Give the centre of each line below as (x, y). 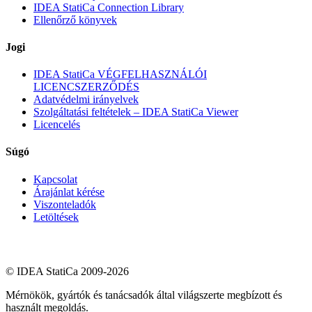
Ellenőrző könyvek (75, 19)
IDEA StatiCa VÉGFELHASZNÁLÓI (120, 75)
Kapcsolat (55, 179)
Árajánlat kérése (69, 192)
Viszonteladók (65, 204)
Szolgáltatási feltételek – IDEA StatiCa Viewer (136, 112)
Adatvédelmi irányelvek (86, 100)
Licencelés (57, 125)
